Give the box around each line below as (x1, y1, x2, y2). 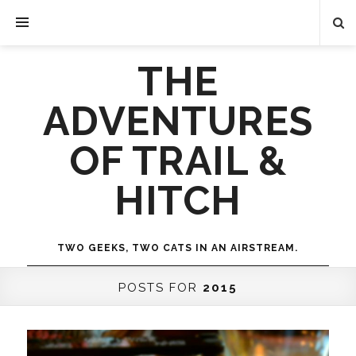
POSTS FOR (118, 281, 203, 295)
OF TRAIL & (69, 137, 287, 184)
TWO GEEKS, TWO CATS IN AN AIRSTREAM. (57, 242, 299, 253)
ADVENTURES (42, 98, 313, 145)
